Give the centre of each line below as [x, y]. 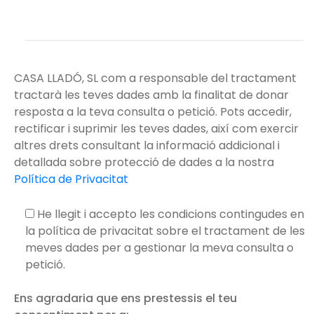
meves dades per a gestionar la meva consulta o [159, 247]
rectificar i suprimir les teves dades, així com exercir [156, 128]
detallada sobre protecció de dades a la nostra [144, 162]
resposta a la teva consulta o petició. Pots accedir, [153, 111]
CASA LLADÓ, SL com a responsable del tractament [155, 78]
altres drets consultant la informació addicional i [147, 145]
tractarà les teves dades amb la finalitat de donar [151, 95]
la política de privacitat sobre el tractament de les [165, 231]
